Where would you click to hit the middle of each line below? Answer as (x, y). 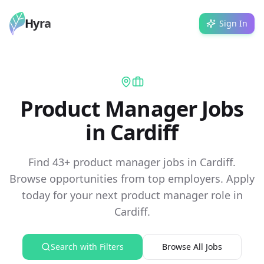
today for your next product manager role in (132, 195)
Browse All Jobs (192, 247)
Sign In (233, 23)
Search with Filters (87, 247)
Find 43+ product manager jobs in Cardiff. (132, 162)
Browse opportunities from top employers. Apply (132, 179)
